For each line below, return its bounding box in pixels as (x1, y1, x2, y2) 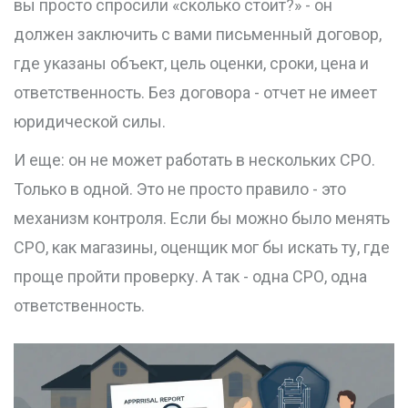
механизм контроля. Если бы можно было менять (14, 209, 390, 229)
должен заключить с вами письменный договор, (14, 25, 382, 45)
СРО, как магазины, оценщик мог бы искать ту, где (14, 238, 390, 258)
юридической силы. (14, 112, 166, 132)
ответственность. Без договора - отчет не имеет (14, 83, 377, 103)
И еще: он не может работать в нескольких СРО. (14, 150, 375, 170)
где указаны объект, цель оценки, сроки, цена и (14, 54, 369, 74)
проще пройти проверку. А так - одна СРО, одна (14, 267, 367, 287)
